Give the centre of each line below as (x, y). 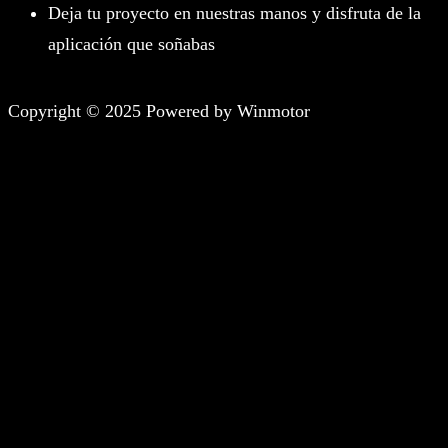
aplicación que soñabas (131, 44)
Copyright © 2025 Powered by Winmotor (159, 111)
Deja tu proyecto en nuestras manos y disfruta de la (234, 13)
